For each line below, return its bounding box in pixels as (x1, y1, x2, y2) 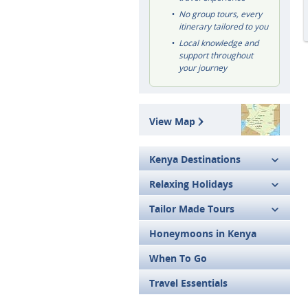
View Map (149, 115, 198, 128)
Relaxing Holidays (149, 177, 233, 190)
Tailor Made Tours (149, 202, 234, 215)
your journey (179, 62, 227, 74)
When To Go (149, 252, 207, 265)
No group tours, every (179, 8, 262, 20)
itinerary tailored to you (179, 21, 268, 32)
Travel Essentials (149, 276, 228, 289)
